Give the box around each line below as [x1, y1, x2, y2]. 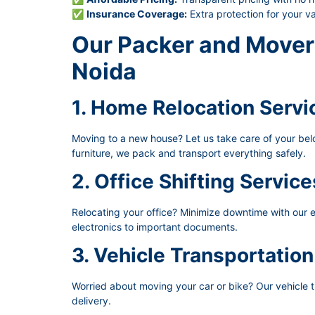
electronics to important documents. [72, 221, 238, 233]
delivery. [72, 295, 111, 307]
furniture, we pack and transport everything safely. [72, 146, 306, 159]
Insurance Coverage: [86, 8, 187, 20]
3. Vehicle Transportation [72, 243, 314, 268]
